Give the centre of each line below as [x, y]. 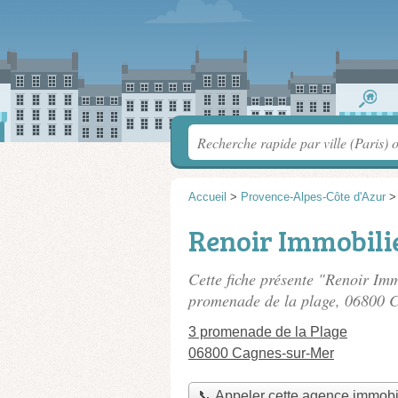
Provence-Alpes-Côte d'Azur [313, 197]
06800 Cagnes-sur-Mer [261, 353]
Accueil [207, 197]
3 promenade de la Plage [268, 332]
